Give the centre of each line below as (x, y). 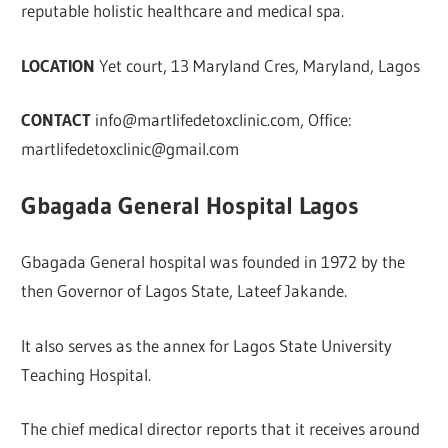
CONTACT (56, 120)
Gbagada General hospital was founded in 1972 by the (213, 262)
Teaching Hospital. (86, 374)
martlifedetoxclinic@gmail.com (130, 149)
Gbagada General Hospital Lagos (190, 205)
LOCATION (60, 65)
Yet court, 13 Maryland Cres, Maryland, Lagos (260, 65)
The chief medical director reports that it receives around (221, 429)
